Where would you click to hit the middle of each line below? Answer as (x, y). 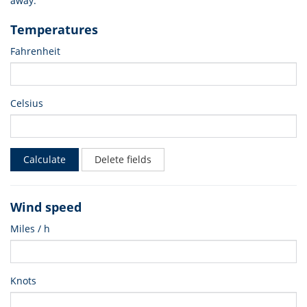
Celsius (27, 103)
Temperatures (54, 29)
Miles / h (30, 229)
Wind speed (46, 207)
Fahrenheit (35, 51)
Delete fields (123, 159)
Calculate (45, 159)
